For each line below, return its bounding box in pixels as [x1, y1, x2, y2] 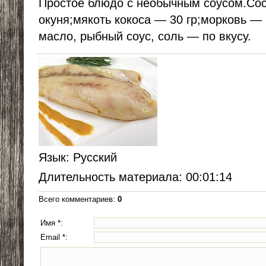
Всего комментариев [39, 195, 113, 204]
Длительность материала [39, 170, 179, 184]
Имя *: [40, 218, 63, 228]
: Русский [66, 151, 117, 164]
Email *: [40, 233, 68, 242]
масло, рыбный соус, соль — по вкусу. [39, 30, 251, 43]
